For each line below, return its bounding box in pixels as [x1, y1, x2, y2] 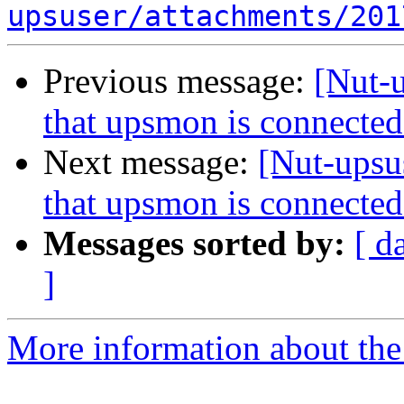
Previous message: [43, 61, 314, 101]
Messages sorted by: [43, 224, 345, 263]
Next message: [43, 142, 258, 182]
